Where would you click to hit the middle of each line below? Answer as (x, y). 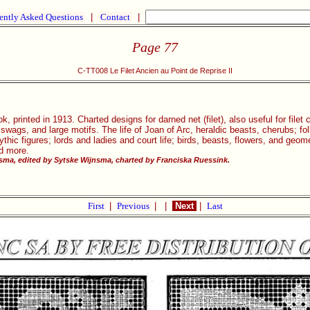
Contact (115, 17)
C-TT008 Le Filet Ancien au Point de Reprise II (155, 71)
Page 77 (155, 47)
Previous (134, 206)
